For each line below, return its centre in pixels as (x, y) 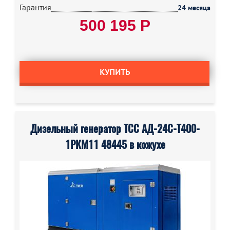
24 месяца (194, 8)
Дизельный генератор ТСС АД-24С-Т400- (115, 129)
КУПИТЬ (114, 72)
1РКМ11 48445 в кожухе (115, 145)
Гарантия (35, 7)
